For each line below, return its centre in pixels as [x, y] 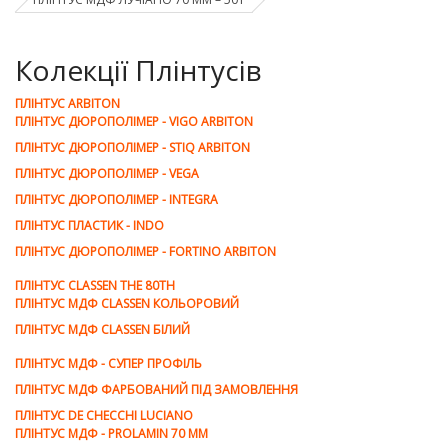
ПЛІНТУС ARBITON [67, 103]
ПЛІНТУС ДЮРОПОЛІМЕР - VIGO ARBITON [134, 121]
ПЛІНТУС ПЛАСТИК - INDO [89, 225]
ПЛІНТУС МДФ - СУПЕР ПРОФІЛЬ [108, 363]
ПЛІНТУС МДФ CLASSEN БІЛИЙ [102, 329]
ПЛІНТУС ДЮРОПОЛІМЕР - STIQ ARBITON [132, 147]
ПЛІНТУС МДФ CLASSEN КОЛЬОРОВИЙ [127, 303]
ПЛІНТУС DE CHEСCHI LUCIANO [104, 415]
